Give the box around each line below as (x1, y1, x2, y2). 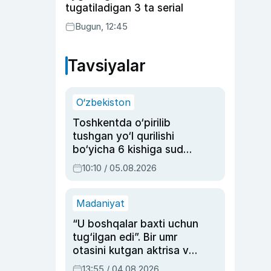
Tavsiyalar (68, 56, 146, 75)
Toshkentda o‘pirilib (73, 117, 171, 129)
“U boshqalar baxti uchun (73, 218, 198, 230)
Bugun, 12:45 (75, 21, 128, 32)
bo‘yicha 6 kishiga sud (73, 143, 183, 155)
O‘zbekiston (76, 96, 131, 108)
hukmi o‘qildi (73, 157, 133, 169)
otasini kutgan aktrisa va (73, 244, 195, 256)
